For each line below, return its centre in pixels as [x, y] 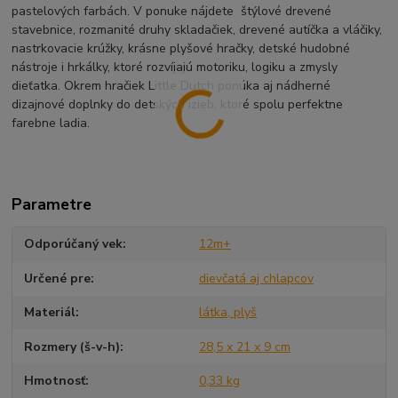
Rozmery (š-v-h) [72, 346]
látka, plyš [227, 313]
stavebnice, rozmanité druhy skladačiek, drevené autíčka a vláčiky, [197, 29]
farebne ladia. [51, 123]
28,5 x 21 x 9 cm [244, 346]
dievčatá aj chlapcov [256, 278]
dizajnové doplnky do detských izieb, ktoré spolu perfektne [178, 104]
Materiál [50, 313]
